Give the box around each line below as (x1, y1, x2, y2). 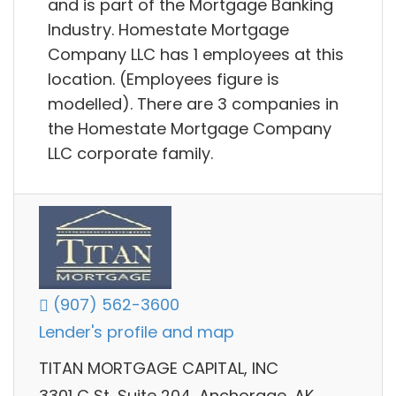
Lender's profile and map (39, 321, 234, 344)
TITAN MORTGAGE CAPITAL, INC (39, 356, 278, 379)
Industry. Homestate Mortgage (48, 18, 289, 41)
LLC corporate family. (48, 141, 213, 164)
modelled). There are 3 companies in (48, 92, 339, 115)
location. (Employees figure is (48, 67, 279, 90)
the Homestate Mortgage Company (48, 117, 331, 140)
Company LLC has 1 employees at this (48, 42, 344, 65)
